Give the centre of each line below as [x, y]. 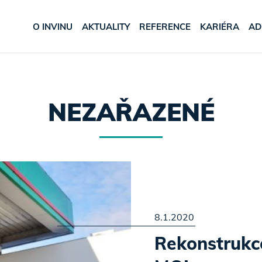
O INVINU [53, 27]
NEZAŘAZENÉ [131, 112]
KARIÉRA [220, 27]
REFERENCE [165, 27]
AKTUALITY [106, 27]
